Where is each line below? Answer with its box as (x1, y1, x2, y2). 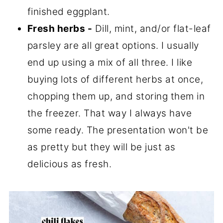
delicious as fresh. (27, 158, 112, 170)
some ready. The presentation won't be (27, 124, 209, 136)
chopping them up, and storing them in (27, 91, 205, 103)
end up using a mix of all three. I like (27, 57, 193, 69)
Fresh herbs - (27, 23, 93, 35)
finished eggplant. (27, 6, 110, 18)
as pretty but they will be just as (27, 141, 176, 153)
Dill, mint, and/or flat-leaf (92, 23, 211, 35)
